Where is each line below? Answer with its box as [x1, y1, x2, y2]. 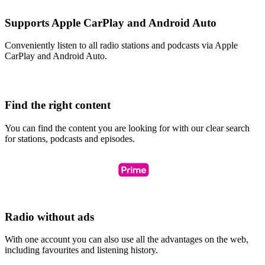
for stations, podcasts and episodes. [5, 133, 135, 144]
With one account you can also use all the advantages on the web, [5, 234, 248, 245]
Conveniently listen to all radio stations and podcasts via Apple [5, 40, 238, 51]
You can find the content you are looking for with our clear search [5, 122, 250, 133]
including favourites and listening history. [5, 245, 158, 256]
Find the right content [5, 99, 111, 112]
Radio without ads [5, 210, 94, 223]
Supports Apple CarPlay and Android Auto [5, 16, 216, 29]
